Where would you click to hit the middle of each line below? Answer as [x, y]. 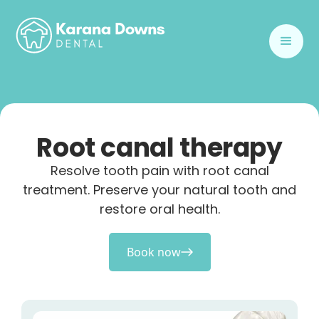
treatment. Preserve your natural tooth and [159, 190]
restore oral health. [159, 209]
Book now [153, 252]
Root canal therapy [159, 148]
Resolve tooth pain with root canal [159, 171]
